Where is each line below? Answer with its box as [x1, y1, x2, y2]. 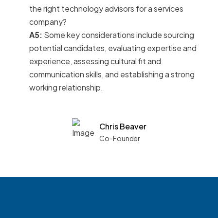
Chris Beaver [99, 121, 146, 132]
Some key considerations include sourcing [42, 30, 194, 40]
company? [29, 17, 67, 27]
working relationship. [29, 82, 103, 93]
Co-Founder [99, 134, 140, 143]
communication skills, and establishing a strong [29, 69, 195, 80]
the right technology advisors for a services [29, 3, 183, 14]
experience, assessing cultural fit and [29, 56, 161, 67]
